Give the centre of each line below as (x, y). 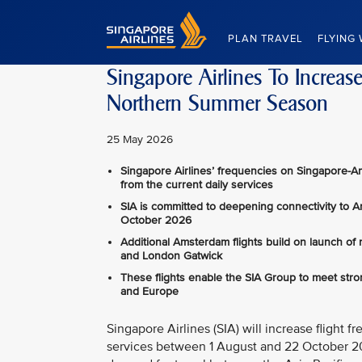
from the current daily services (197, 185)
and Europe (149, 291)
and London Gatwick (171, 256)
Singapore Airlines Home (169, 18)
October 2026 (156, 220)
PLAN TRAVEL (265, 39)
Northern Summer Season (217, 103)
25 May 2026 (140, 139)
